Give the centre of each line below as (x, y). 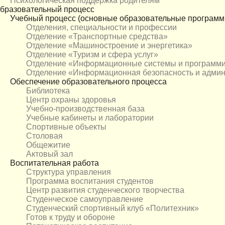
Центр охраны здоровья (71, 100)
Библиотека (48, 91)
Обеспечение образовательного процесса (88, 82)
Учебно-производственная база (85, 109)
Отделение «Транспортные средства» (97, 37)
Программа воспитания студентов (90, 181)
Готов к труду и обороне (71, 217)
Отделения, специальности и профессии (101, 28)
